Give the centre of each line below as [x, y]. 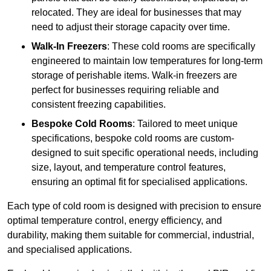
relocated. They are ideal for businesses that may [136, 13]
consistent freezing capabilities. [99, 105]
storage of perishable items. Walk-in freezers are [134, 76]
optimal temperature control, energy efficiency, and [115, 221]
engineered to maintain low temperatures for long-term [147, 61]
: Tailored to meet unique [185, 124]
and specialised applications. [70, 250]
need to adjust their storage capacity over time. [131, 27]
